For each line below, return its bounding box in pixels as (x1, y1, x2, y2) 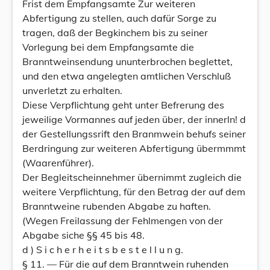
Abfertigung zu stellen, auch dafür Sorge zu (22, 12, 216, 24)
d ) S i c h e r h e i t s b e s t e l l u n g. (22, 243, 183, 256)
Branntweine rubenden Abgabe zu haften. (22, 200, 211, 212)
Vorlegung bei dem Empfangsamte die (22, 41, 194, 53)
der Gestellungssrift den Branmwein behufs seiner (22, 128, 246, 140)
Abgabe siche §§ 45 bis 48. (22, 229, 145, 241)
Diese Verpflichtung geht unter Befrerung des (22, 99, 224, 111)
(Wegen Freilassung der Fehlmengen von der (22, 215, 223, 227)
